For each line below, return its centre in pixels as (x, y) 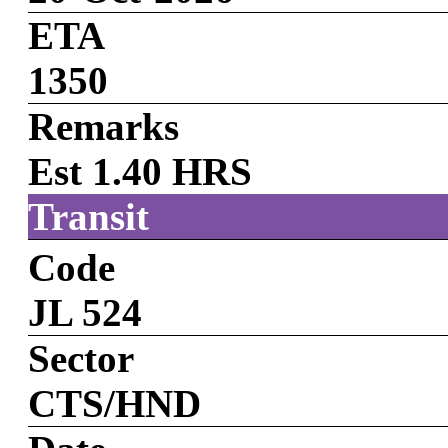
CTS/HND (114, 404)
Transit (88, 217)
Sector (81, 359)
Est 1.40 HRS (140, 172)
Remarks (103, 127)
